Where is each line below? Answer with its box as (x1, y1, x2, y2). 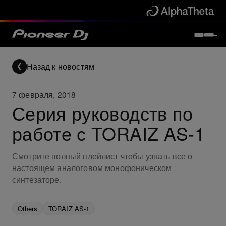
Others (17, 203, 38, 213)
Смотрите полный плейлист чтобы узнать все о (12, 150, 193, 162)
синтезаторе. (12, 174, 62, 185)
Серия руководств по (12, 99, 193, 126)
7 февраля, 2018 (12, 89, 76, 100)
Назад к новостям (26, 60, 95, 72)
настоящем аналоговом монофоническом (12, 162, 172, 174)
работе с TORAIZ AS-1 (12, 120, 205, 146)
